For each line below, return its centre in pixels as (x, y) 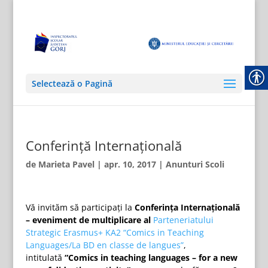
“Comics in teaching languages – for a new (151, 258)
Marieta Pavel (66, 164)
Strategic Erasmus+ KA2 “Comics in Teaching (115, 232)
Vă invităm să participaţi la (80, 207)
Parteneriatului (183, 220)
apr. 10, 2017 (130, 164)
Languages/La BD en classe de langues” (104, 245)
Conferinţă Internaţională (103, 145)
